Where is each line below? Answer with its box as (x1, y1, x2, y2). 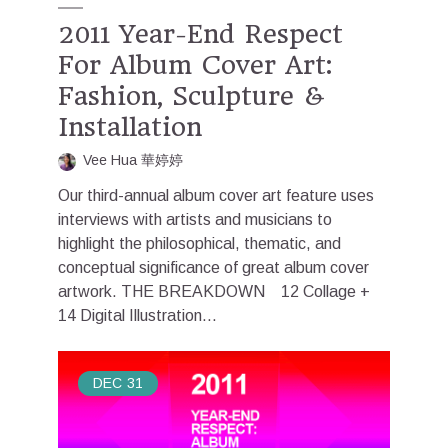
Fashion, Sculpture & (58, 81, 325, 112)
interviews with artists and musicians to (58, 211, 332, 229)
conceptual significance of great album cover (58, 259, 369, 277)
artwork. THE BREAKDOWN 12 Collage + (58, 283, 370, 301)
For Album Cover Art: (58, 50, 332, 81)
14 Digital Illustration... (58, 307, 217, 325)
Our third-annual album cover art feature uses (58, 187, 374, 205)
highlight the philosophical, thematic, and (58, 235, 341, 253)
